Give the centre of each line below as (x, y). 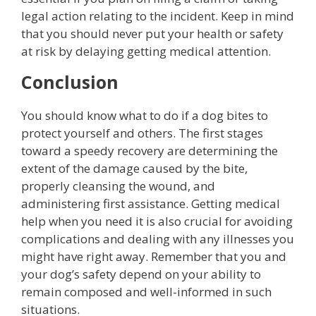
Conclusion (70, 82)
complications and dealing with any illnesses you (158, 239)
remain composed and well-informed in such (146, 292)
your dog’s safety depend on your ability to (141, 274)
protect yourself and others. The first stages (142, 133)
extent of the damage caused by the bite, (134, 168)
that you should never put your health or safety (152, 34)
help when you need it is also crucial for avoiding (157, 221)
